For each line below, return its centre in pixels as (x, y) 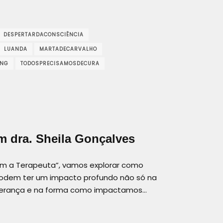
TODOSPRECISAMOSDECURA (60, 63)
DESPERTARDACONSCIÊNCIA (44, 34)
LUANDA (16, 49)
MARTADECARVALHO (68, 49)
